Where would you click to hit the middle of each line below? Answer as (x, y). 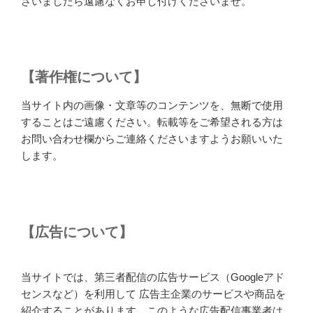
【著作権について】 (84, 77)
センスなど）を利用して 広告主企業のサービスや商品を (153, 293)
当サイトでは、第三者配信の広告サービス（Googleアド (153, 277)
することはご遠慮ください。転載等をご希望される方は (152, 122)
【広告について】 (77, 232)
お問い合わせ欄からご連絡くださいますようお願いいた (152, 139)
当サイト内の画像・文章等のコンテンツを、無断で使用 (152, 105)
